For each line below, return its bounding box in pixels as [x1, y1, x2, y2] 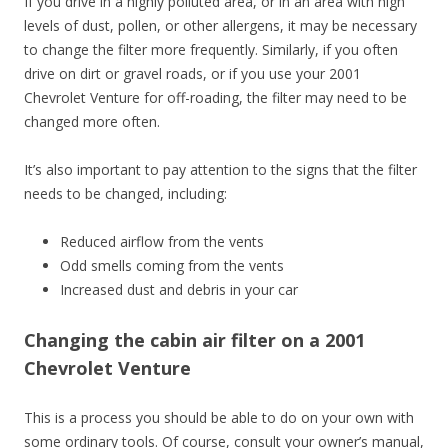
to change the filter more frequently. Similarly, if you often [24, 39, 398, 59]
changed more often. [24, 111, 160, 131]
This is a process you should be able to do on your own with [24, 407, 414, 427]
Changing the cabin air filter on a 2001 [24, 327, 365, 352]
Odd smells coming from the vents [60, 255, 284, 275]
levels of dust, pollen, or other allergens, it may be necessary [24, 15, 417, 35]
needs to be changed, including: [24, 183, 227, 203]
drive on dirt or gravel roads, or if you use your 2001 [24, 63, 361, 83]
